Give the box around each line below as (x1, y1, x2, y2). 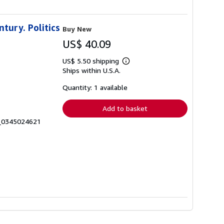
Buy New (62, 24, 91, 33)
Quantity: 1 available (62, 82, 127, 91)
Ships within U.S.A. (62, 65, 120, 74)
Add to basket (102, 103, 147, 112)
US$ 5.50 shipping (62, 56, 121, 65)
